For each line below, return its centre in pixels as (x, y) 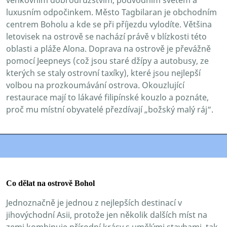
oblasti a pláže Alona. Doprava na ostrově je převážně (108, 48)
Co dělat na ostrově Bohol (50, 183)
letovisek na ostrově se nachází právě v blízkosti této (106, 36)
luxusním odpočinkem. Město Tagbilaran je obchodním (111, 12)
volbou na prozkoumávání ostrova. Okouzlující (95, 85)
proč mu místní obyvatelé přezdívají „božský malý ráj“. (110, 109)
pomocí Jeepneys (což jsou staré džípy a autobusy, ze (107, 61)
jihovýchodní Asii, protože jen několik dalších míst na (107, 215)
